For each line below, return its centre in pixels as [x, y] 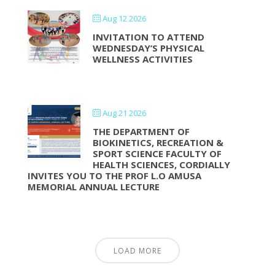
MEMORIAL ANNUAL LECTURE [93, 187]
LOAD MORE [137, 251]
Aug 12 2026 [124, 18]
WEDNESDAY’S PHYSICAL [148, 48]
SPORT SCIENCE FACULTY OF [157, 153]
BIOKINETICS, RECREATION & [158, 142]
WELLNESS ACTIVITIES [142, 59]
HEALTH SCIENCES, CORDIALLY [161, 165]
